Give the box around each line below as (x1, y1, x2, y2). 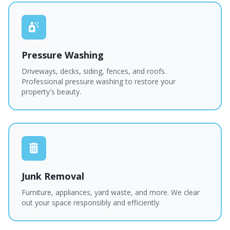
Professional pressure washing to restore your (22, 76, 176, 86)
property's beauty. (22, 87, 81, 97)
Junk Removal (22, 170, 84, 182)
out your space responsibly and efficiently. (22, 198, 161, 207)
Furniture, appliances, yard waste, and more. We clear (22, 187, 200, 197)
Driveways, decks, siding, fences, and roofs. (22, 66, 166, 76)
